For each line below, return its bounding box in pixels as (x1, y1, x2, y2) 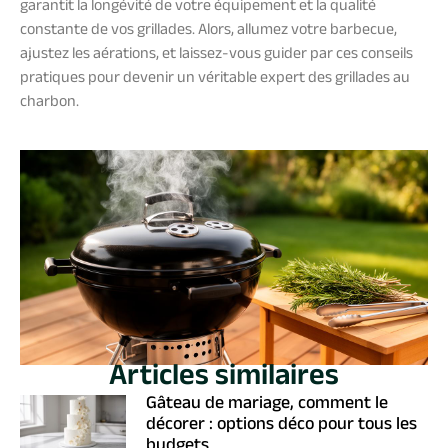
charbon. (20, 89, 79, 117)
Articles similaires (109, 354, 339, 406)
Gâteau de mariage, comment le (146, 390, 389, 421)
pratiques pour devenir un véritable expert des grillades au (20, 65, 410, 93)
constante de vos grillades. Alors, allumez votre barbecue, (20, 17, 397, 45)
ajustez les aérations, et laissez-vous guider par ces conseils (20, 41, 413, 69)
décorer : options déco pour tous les (146, 411, 418, 442)
